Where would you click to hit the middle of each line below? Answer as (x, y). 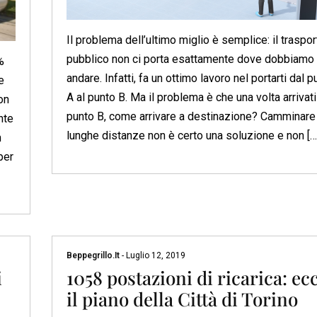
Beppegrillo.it (94, 256)
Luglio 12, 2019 (154, 256)
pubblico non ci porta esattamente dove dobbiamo (190, 59)
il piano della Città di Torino (182, 299)
